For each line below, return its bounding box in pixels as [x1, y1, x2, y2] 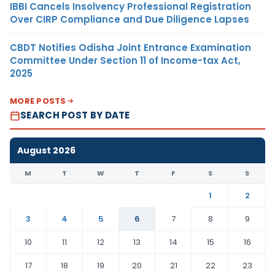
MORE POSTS [10, 95, 66, 107]
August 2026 [17, 144, 76, 157]
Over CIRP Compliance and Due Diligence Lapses [10, 13, 249, 26]
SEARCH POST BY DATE [20, 109, 130, 122]
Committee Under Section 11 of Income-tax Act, [10, 54, 241, 68]
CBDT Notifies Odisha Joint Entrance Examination [10, 41, 251, 55]
